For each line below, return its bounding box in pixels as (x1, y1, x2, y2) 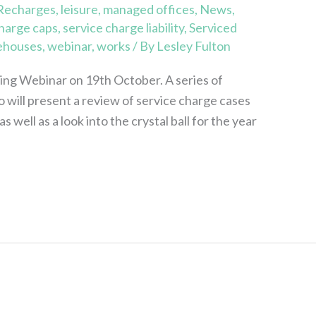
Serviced (189, 19, 238, 35)
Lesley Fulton (157, 37, 231, 54)
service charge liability (63, 19, 185, 35)
